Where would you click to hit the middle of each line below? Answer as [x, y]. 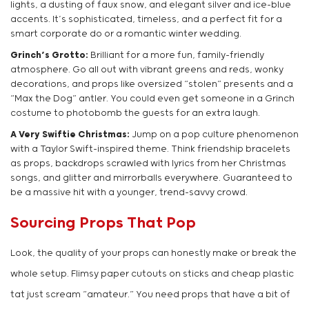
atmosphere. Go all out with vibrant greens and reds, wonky [147, 70]
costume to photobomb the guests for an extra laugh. [135, 114]
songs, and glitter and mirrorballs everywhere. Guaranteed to [151, 179]
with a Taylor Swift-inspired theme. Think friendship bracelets [150, 150]
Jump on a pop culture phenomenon [214, 135]
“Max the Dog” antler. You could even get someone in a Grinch [152, 99]
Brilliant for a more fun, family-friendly [176, 56]
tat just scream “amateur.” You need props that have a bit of [150, 295]
